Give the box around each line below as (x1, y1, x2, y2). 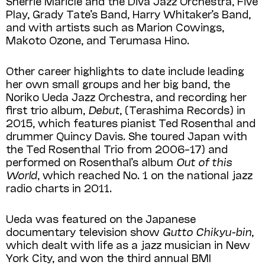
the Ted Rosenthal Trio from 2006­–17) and (6, 141, 228, 155)
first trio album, (6, 102, 88, 116)
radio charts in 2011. (6, 180, 112, 194)
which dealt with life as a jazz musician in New (6, 237, 250, 251)
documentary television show (6, 224, 163, 238)
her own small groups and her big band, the (6, 76, 230, 90)
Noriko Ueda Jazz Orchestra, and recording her (6, 89, 247, 103)
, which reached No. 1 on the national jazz (37, 167, 253, 181)
